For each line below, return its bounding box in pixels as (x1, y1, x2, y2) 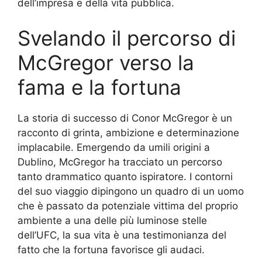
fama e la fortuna (18, 74, 181, 99)
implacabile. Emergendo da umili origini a (18, 141, 210, 153)
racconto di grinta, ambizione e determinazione (18, 126, 239, 139)
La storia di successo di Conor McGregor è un (18, 112, 232, 124)
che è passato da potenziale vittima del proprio (18, 199, 238, 212)
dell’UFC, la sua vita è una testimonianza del (18, 229, 226, 241)
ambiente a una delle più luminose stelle (18, 214, 207, 226)
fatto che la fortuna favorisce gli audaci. (18, 243, 205, 256)
